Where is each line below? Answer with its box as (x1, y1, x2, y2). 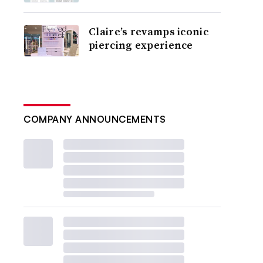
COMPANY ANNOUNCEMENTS (23, 113, 166, 125)
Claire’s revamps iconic (89, 24, 208, 39)
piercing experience (89, 38, 193, 52)
